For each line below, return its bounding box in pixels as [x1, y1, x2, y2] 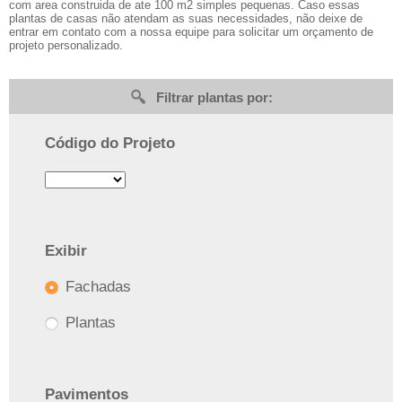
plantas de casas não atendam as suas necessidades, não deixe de [9, 11, 363, 25]
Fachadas [61, 277, 131, 295]
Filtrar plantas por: [156, 89, 273, 105]
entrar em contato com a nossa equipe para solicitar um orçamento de [9, 24, 373, 39]
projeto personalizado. [9, 38, 123, 52]
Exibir [45, 241, 87, 259]
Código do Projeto [45, 134, 175, 152]
